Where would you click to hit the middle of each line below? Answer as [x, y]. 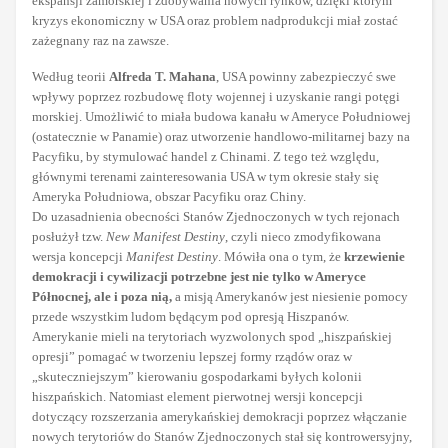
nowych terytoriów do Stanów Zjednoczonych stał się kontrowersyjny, [222, 437]
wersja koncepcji [79, 257]
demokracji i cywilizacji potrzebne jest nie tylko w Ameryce [199, 277]
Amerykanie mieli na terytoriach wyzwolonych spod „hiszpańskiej [212, 337]
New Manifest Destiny [165, 237]
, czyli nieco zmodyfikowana [303, 237]
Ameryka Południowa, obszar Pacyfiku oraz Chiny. [169, 197]
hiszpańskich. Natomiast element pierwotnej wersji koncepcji [197, 397]
